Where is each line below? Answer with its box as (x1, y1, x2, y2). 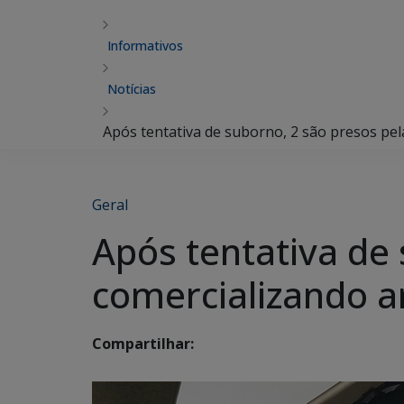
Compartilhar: (92, 334, 194, 354)
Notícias (107, 80, 156, 97)
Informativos (107, 37, 183, 54)
